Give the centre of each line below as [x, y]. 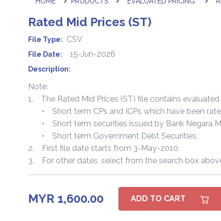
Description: [49, 69]
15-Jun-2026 [93, 54]
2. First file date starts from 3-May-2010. [104, 148]
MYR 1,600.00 [66, 199]
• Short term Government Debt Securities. [114, 136]
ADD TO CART [159, 199]
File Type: [45, 40]
